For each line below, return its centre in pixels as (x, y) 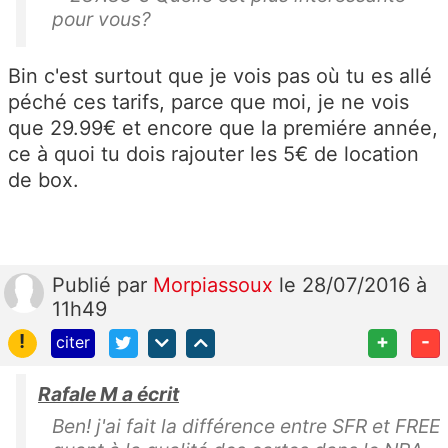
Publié (84, 284)
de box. (43, 179)
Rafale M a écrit (108, 393)
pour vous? (101, 18)
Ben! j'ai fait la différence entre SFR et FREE (246, 425)
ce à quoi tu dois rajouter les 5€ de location (213, 153)
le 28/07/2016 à (353, 284)
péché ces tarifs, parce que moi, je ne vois (208, 101)
